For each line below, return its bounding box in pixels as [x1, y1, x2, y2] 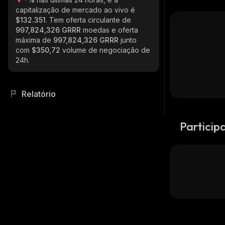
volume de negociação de [62, 46, 150, 54]
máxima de [16, 36, 53, 44]
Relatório [22, 89, 56, 99]
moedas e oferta [83, 26, 138, 34]
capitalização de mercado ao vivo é [16, 6, 135, 14]
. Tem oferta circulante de [46, 16, 131, 24]
